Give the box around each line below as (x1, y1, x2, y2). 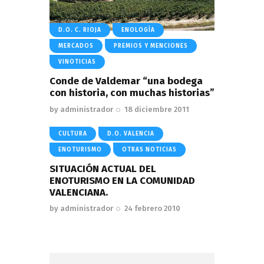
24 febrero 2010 (124, 204, 181, 213)
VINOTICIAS (58, 58, 96, 66)
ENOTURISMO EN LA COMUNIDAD (49, 174, 195, 187)
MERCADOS (58, 42, 94, 50)
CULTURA (58, 130, 87, 137)
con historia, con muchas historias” (49, 86, 214, 99)
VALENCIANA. (49, 186, 108, 199)
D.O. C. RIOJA (58, 27, 101, 34)
